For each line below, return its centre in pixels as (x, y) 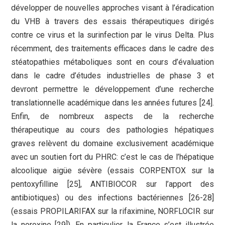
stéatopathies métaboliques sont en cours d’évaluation (113, 62)
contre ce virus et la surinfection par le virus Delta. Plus (113, 35)
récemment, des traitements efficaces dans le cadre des (113, 49)
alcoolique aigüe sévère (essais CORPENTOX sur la (113, 171)
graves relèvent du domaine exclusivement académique (113, 144)
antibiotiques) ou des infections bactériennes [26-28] (113, 198)
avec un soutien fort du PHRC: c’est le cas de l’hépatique (113, 157)
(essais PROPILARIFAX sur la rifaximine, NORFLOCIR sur (113, 211)
